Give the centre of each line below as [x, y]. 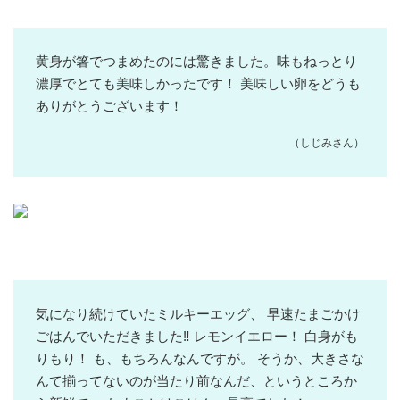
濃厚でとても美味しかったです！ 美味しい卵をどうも [198, 83]
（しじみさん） [327, 143]
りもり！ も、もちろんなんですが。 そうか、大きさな [200, 358]
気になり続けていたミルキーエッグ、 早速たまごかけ [198, 314]
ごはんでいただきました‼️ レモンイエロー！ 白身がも [197, 336]
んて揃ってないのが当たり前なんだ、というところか [196, 381]
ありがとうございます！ [109, 106]
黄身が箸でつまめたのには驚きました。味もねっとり [196, 61]
